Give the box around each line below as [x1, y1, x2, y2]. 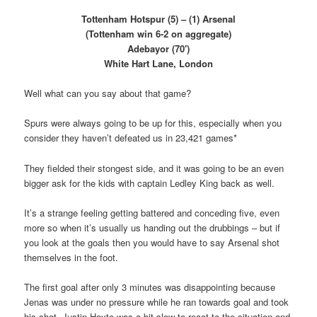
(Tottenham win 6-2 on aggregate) [86, 27, 231, 41]
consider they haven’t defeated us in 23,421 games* [24, 131, 238, 145]
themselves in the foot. [24, 250, 119, 264]
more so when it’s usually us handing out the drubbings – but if [24, 220, 281, 234]
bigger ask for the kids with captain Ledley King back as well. [24, 175, 275, 190]
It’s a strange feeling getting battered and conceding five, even [24, 205, 280, 219]
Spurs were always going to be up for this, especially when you [24, 116, 282, 130]
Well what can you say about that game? [24, 86, 192, 100]
